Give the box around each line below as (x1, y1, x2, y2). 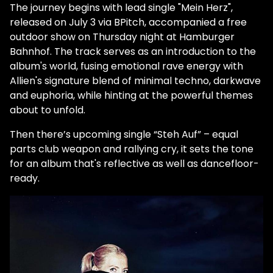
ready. (10, 171, 40, 185)
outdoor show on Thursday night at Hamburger (10, 29, 235, 44)
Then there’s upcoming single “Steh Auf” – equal (10, 127, 238, 141)
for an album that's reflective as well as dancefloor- (10, 156, 259, 171)
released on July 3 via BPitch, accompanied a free (10, 15, 247, 29)
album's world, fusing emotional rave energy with (10, 58, 243, 73)
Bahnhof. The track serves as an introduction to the (10, 44, 256, 58)
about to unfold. (10, 102, 85, 117)
